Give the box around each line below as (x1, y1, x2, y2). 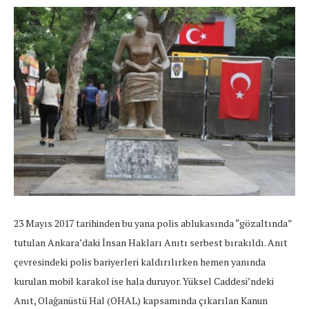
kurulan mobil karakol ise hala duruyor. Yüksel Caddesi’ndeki (14, 275, 274, 288)
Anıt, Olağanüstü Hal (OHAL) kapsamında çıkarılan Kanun (14, 294, 268, 308)
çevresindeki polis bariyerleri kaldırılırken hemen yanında (14, 255, 266, 269)
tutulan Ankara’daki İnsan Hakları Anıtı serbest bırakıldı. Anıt (14, 236, 288, 250)
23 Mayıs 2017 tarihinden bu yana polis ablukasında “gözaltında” (14, 217, 292, 230)
